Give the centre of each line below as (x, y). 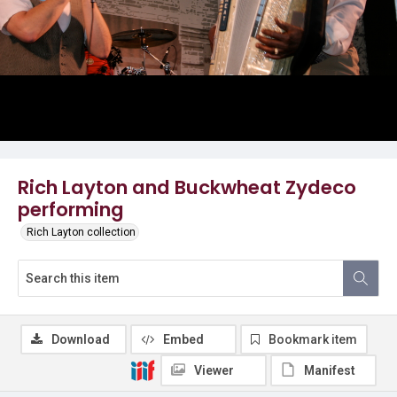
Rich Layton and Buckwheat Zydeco (187, 187)
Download (81, 339)
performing (71, 210)
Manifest (330, 370)
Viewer (214, 370)
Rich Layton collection (81, 232)
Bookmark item (313, 339)
